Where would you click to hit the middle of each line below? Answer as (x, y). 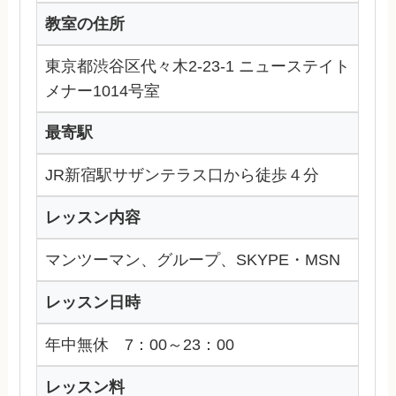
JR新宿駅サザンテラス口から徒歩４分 (183, 175)
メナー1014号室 (103, 91)
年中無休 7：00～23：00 (140, 345)
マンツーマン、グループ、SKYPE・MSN (193, 260)
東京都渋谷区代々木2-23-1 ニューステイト (198, 66)
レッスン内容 (93, 218)
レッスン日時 (93, 303)
